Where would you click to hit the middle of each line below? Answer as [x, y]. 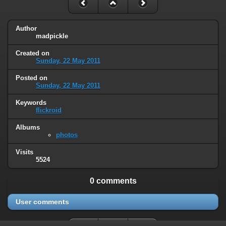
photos [67, 135]
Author [26, 29]
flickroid [49, 110]
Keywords [31, 103]
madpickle [52, 36]
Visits [24, 152]
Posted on [32, 78]
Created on [33, 53]
